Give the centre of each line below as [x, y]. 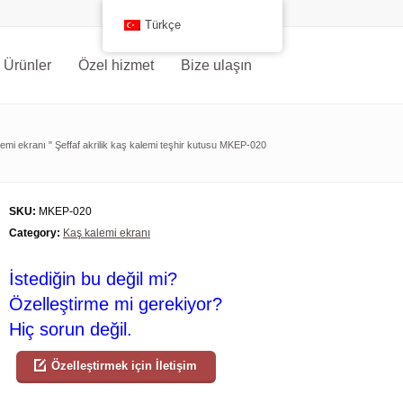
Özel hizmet [116, 65]
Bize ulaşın [216, 65]
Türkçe [162, 25]
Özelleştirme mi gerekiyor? [116, 304]
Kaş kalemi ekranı [107, 233]
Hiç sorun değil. [71, 329]
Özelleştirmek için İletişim [125, 366]
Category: [35, 233]
